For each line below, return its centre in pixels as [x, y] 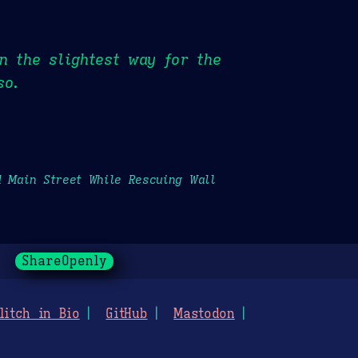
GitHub [127, 314]
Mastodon [204, 314]
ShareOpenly [64, 262]
